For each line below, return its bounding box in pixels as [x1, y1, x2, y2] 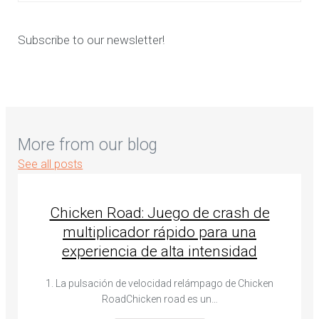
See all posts [18, 157, 83, 171]
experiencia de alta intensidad [62, 243, 257, 261]
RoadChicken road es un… [101, 293, 218, 305]
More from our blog [18, 135, 158, 155]
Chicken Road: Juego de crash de [49, 204, 270, 222]
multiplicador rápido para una [63, 224, 256, 241]
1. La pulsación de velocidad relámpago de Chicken [46, 278, 273, 290]
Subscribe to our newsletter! [18, 32, 165, 47]
